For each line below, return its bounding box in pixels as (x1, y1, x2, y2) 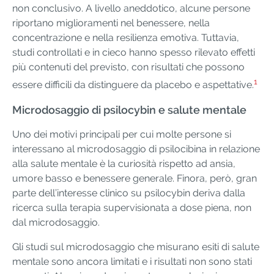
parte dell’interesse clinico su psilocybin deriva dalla (12, 187, 245, 199)
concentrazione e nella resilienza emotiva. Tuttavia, (12, 31, 239, 43)
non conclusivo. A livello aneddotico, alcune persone (12, 2, 250, 14)
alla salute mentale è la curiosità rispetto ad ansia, (12, 158, 235, 170)
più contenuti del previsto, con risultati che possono (12, 61, 245, 73)
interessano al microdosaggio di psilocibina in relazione (12, 143, 260, 155)
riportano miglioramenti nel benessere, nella (12, 17, 210, 29)
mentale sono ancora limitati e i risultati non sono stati (12, 256, 252, 268)
